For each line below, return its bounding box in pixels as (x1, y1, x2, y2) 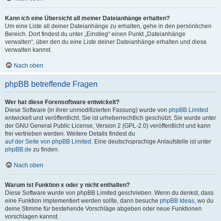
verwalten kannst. (5, 46, 52, 53)
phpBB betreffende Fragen (5, 80, 98, 88)
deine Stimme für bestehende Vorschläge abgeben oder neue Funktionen (5, 205, 202, 212)
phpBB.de (5, 146, 32, 153)
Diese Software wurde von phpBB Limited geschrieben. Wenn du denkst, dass (5, 189, 214, 196)
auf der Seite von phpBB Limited (5, 138, 91, 145)
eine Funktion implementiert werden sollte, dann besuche (5, 197, 160, 204)
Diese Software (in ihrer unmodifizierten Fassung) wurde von (5, 107, 169, 113)
